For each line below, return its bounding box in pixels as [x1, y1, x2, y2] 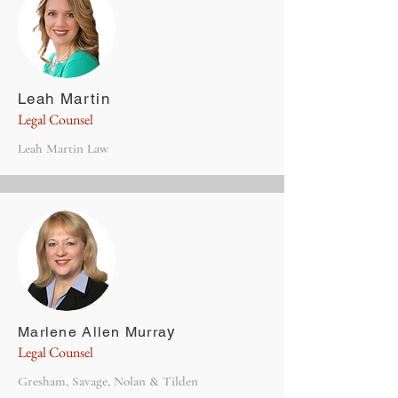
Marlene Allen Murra [18, 323, 168, 340]
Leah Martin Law [18, 140, 108, 156]
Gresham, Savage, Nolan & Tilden [18, 373, 198, 389]
